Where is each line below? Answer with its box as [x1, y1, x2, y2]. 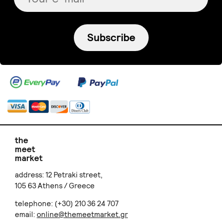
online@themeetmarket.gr [37, 210, 128, 220]
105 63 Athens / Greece [15, 181, 95, 191]
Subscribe [87, 31, 135, 45]
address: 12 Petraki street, [15, 170, 103, 180]
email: [15, 210, 37, 220]
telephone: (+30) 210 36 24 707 [15, 199, 118, 209]
